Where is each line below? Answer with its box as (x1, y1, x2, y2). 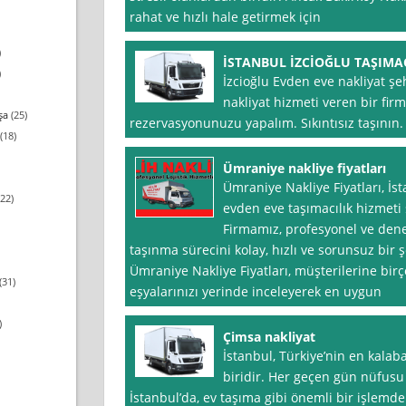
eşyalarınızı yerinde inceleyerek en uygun (129, 283, 382, 301)
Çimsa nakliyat (222, 328, 315, 346)
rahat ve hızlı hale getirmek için (129, 8, 321, 26)
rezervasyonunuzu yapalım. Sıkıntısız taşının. (129, 114, 403, 132)
